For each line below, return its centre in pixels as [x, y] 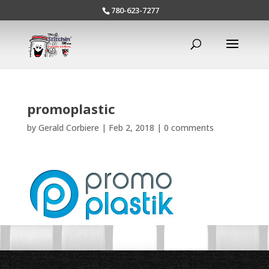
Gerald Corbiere [68, 128]
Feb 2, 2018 [131, 128]
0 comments [189, 128]
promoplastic [71, 109]
